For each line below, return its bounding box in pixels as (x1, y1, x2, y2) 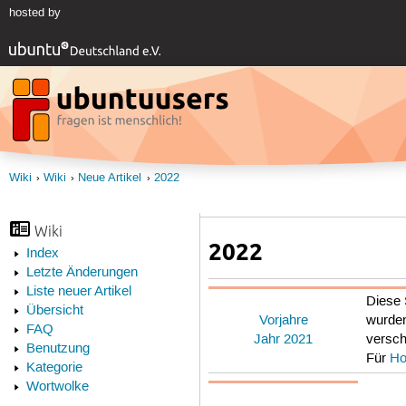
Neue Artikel (78, 170, 142, 185)
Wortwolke (25, 379, 89, 396)
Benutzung (25, 341, 90, 358)
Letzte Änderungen (25, 265, 138, 282)
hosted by (8, 5, 61, 21)
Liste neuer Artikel (25, 284, 131, 301)
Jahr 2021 (254, 332, 314, 349)
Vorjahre (258, 313, 308, 330)
